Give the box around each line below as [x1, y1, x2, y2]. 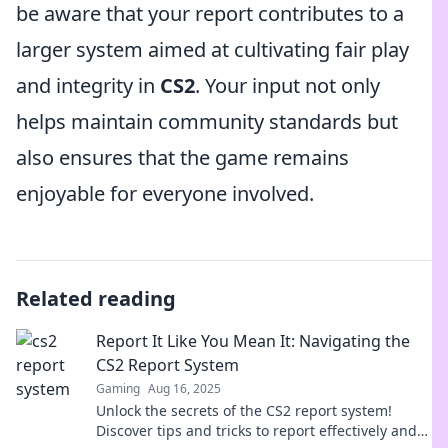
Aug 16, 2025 [148, 380, 221, 397]
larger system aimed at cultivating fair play [16, 36, 409, 63]
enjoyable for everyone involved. [16, 180, 314, 207]
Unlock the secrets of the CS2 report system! [96, 401, 392, 420]
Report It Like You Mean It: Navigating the [96, 330, 410, 352]
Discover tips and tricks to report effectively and [96, 421, 417, 440]
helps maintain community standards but [16, 108, 398, 135]
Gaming [96, 380, 140, 397]
